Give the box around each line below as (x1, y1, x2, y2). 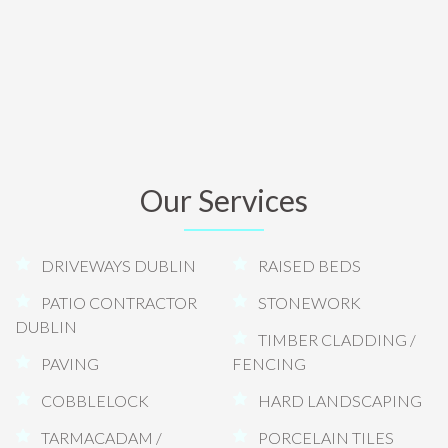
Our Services (139, 181, 308, 218)
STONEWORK (257, 292, 361, 312)
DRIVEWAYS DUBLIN (41, 255, 196, 275)
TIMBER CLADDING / (257, 329, 416, 349)
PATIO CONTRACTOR (41, 292, 197, 312)
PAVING (41, 353, 99, 373)
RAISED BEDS (257, 255, 361, 275)
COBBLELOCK (41, 390, 149, 410)
